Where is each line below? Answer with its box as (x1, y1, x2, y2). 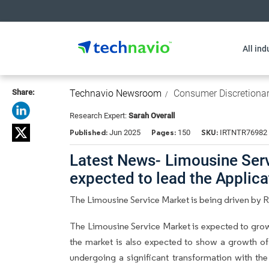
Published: (70, 127, 109, 138)
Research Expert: (70, 111, 128, 120)
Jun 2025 (109, 128, 141, 137)
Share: (12, 88, 34, 97)
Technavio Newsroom (70, 88, 162, 99)
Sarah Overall (128, 111, 175, 120)
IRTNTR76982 (218, 128, 267, 137)
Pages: (151, 127, 176, 138)
